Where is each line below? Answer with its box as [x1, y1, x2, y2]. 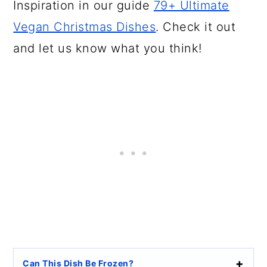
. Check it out [156, 20, 236, 35]
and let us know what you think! [13, 41, 202, 56]
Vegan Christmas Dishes [13, 20, 156, 35]
